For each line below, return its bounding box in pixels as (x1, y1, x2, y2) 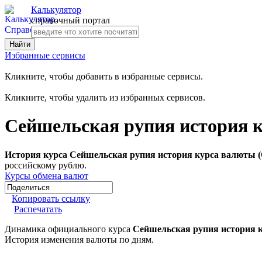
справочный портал (31, 15, 110, 25)
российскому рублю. (5, 160, 87, 170)
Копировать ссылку (12, 193, 90, 204)
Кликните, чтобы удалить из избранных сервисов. (5, 92, 205, 102)
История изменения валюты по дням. (5, 234, 154, 244)
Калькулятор (31, 5, 81, 15)
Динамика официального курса (5, 223, 133, 234)
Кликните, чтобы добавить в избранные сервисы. (5, 71, 203, 81)
